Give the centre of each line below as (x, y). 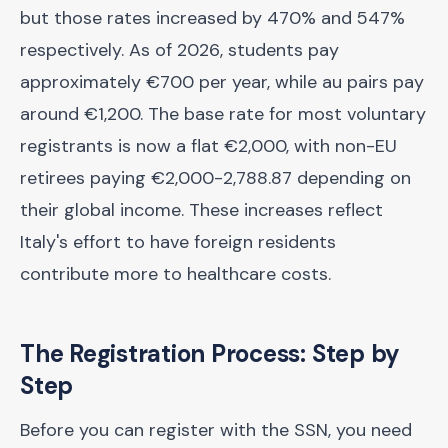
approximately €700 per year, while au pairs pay (222, 82)
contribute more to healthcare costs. (175, 274)
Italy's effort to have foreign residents (178, 242)
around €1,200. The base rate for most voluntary (223, 114)
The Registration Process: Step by (210, 353)
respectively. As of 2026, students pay (179, 50)
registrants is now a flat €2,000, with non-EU (208, 146)
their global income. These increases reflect (201, 210)
